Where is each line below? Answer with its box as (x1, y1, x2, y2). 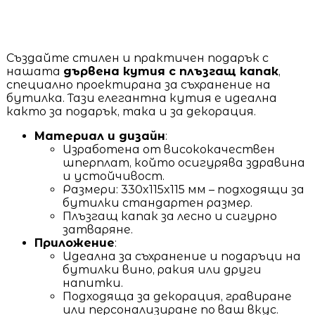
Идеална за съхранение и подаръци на (62, 249, 301, 263)
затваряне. (62, 222, 133, 236)
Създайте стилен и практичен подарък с (6, 51, 269, 65)
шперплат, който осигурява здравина (62, 155, 305, 169)
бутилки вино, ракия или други (62, 262, 262, 276)
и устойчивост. (62, 169, 165, 183)
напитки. (62, 276, 123, 290)
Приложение (34, 236, 115, 250)
